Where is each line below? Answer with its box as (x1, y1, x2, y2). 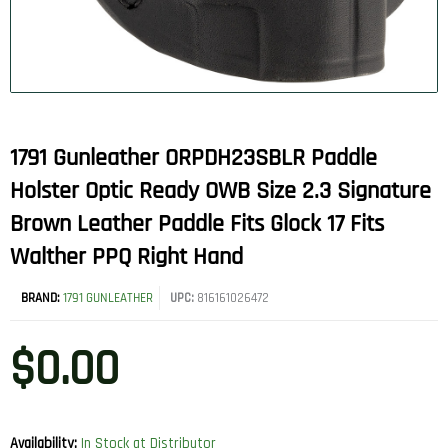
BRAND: (21, 290, 63, 307)
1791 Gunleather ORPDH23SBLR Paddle (10, 143, 377, 174)
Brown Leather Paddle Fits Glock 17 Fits (10, 209, 384, 240)
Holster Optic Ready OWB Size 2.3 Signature (10, 176, 431, 207)
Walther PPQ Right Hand (10, 242, 243, 273)
